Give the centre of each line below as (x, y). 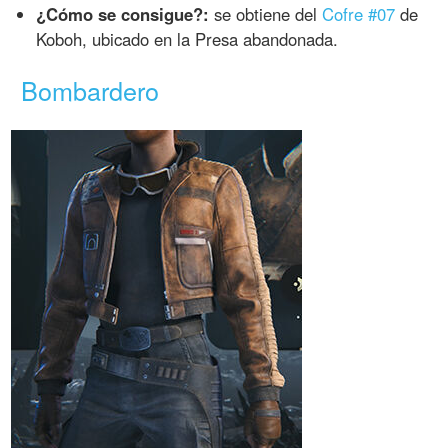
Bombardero (90, 90)
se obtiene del (266, 14)
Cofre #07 (359, 14)
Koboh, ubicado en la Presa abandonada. (187, 39)
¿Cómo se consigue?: (123, 14)
